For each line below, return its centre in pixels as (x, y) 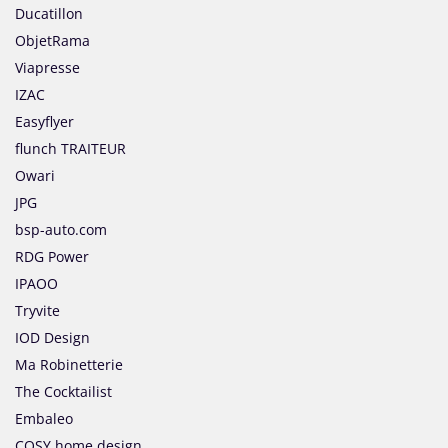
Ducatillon (49, 14)
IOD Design (52, 338)
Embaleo (44, 419)
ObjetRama (52, 41)
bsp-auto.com (61, 230)
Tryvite (37, 311)
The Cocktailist (63, 392)
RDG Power (52, 257)
